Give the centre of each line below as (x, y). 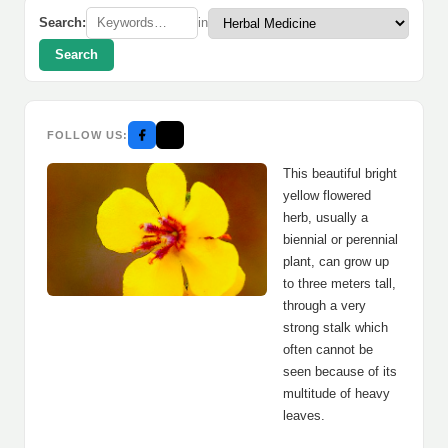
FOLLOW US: (87, 134)
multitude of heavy (336, 393)
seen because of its (340, 371)
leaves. (304, 415)
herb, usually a (325, 217)
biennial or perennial (340, 239)
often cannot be (328, 349)
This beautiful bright (340, 173)
